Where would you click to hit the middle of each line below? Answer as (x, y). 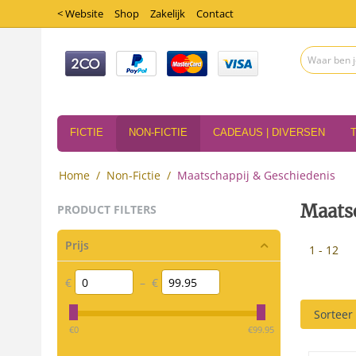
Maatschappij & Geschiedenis (256, 175)
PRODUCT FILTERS (107, 209)
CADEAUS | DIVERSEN (269, 132)
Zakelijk (168, 14)
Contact (215, 14)
